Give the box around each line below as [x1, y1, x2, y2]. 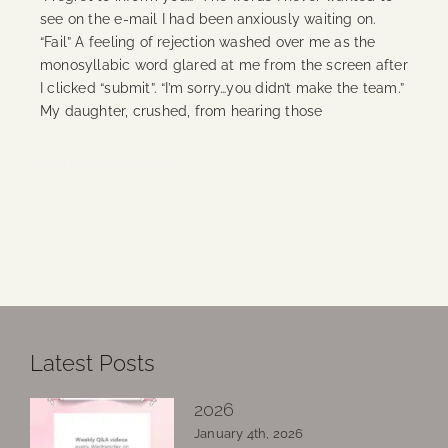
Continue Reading [37, 155, 168, 172]
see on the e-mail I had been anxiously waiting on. [39, 10, 377, 27]
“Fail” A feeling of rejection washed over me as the [39, 33, 376, 50]
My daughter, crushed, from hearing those [39, 102, 323, 119]
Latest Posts [30, 350, 155, 377]
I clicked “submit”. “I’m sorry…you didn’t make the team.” [39, 79, 404, 96]
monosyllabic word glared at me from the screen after [39, 56, 408, 73]
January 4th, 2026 [194, 426, 304, 442]
